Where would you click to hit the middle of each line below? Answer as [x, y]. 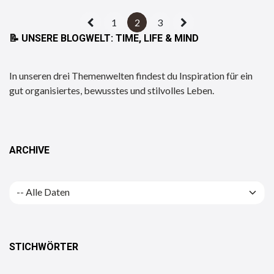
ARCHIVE [29, 150]
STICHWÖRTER [44, 246]
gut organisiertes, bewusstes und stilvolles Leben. [112, 91]
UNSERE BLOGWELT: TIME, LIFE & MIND [110, 39]
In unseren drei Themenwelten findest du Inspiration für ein [131, 76]
